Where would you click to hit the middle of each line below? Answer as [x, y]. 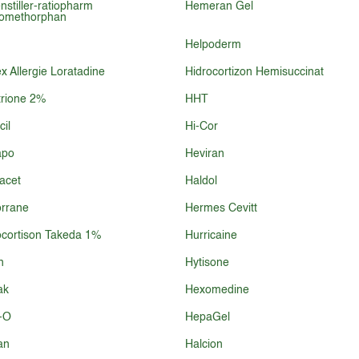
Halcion [204, 345]
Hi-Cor [201, 127]
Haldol [201, 181]
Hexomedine [217, 290]
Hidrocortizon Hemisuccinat [254, 72]
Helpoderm [213, 45]
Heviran [204, 154]
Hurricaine [211, 236]
